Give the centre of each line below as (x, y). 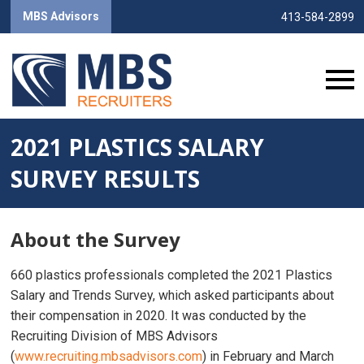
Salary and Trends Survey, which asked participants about (172, 296)
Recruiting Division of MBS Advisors (114, 336)
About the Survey (95, 240)
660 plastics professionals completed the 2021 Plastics (171, 275)
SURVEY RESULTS (105, 178)
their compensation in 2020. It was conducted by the (158, 316)
